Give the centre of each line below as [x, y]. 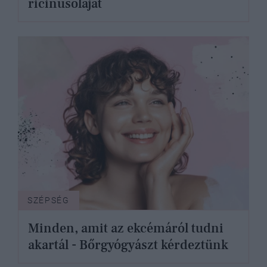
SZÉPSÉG [49, 200]
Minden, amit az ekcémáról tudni [126, 228]
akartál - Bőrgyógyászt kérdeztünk [128, 245]
